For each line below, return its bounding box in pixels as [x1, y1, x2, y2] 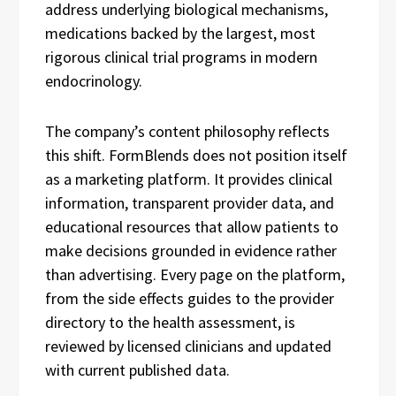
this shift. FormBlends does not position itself [45, 145, 347, 165]
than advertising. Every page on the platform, [45, 264, 345, 285]
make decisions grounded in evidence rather [45, 240, 337, 261]
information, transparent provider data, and [45, 193, 334, 213]
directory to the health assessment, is [45, 312, 295, 332]
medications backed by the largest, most [45, 23, 316, 43]
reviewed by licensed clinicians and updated [45, 336, 331, 356]
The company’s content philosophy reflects [45, 121, 330, 141]
